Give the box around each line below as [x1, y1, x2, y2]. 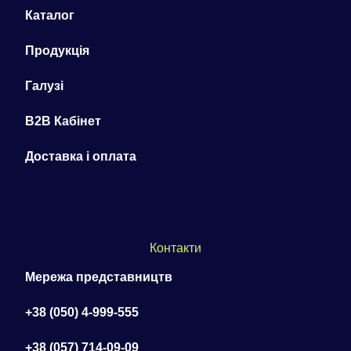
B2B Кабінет [25, 114, 101, 128]
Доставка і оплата [25, 149, 136, 163]
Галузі [25, 78, 63, 92]
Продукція [25, 43, 89, 57]
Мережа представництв [25, 270, 172, 284]
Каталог [25, 8, 74, 22]
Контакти [150, 241, 201, 255]
